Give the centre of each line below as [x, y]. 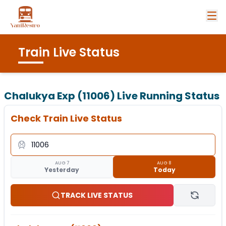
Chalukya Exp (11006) [60, 96]
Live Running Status [167, 96]
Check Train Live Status [66, 118]
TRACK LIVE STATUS [97, 195]
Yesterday [62, 169]
